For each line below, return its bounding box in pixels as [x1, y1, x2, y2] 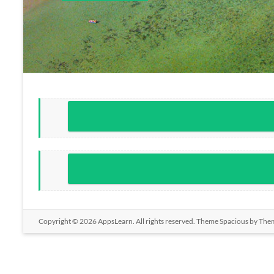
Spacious [220, 216, 248, 226]
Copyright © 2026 [39, 216, 98, 226]
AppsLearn [98, 216, 133, 226]
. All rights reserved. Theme [133, 216, 220, 226]
